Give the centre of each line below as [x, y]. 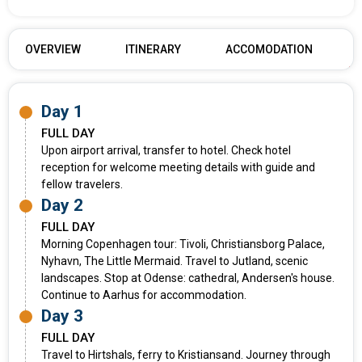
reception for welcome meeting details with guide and [178, 168]
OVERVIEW [53, 50]
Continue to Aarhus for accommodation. [144, 295]
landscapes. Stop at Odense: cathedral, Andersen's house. [188, 278]
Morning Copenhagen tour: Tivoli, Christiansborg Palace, [183, 244]
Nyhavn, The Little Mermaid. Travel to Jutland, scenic [175, 261]
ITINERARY [153, 50]
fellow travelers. [82, 185]
